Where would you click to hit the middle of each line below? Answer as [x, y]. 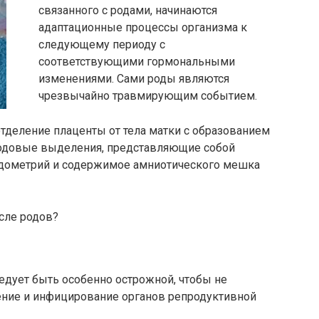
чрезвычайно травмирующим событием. [148, 96]
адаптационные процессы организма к [143, 27]
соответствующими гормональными [137, 62]
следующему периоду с [102, 45]
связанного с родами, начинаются [128, 10]
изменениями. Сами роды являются [134, 79]
